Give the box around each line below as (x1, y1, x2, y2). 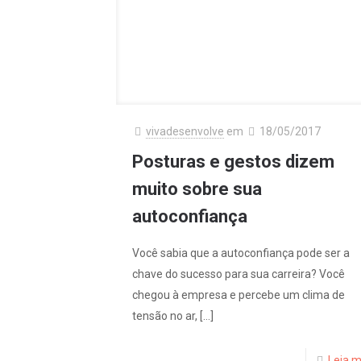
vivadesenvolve (145, 125, 224, 139)
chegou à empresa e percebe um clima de (131, 288, 345, 302)
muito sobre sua (131, 179, 262, 200)
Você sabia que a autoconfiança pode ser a (131, 247, 350, 260)
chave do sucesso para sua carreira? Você (131, 268, 345, 281)
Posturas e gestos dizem (131, 151, 334, 172)
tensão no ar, (131, 309, 197, 323)
